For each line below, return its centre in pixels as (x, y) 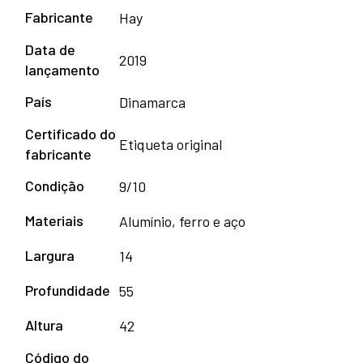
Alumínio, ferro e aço (182, 221)
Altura (44, 325)
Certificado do (70, 133)
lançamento (62, 69)
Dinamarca (152, 102)
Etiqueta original (171, 144)
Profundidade (68, 290)
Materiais (54, 220)
